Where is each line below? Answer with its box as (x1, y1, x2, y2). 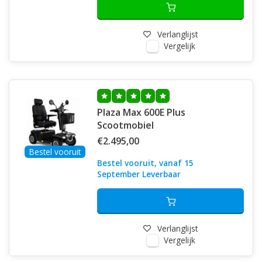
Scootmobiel (97, 119, 154, 132)
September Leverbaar (97, 168, 181, 180)
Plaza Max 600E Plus (97, 106, 123, 119)
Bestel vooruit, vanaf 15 (97, 157, 194, 168)
